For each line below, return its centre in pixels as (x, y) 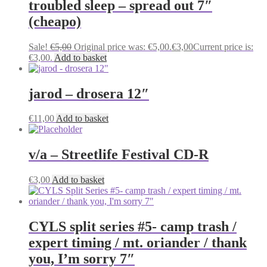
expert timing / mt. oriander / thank (138, 243)
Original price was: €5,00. (123, 46)
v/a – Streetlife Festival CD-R (119, 155)
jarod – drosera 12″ (89, 93)
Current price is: (223, 46)
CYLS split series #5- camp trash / (133, 227)
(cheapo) (55, 21)
